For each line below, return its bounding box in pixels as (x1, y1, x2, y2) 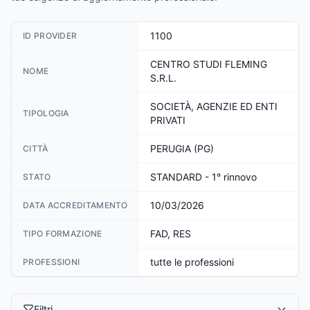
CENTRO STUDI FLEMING (150, 58, 267, 70)
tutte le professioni (150, 256, 234, 268)
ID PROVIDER (23, 30, 77, 41)
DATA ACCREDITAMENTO (23, 200, 128, 210)
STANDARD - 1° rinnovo (150, 171, 257, 183)
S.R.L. (150, 72, 176, 84)
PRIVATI (150, 114, 185, 126)
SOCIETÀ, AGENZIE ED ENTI (150, 100, 280, 112)
